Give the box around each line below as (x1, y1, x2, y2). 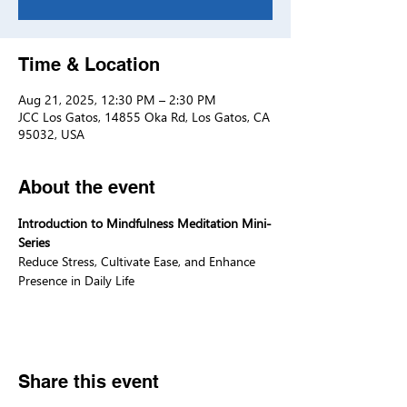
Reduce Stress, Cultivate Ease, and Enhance (18, 253, 259, 269)
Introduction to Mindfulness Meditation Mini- (18, 215, 272, 231)
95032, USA (18, 126, 84, 142)
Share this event (18, 371, 159, 392)
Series (18, 234, 50, 250)
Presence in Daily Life (18, 273, 134, 288)
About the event (18, 176, 155, 198)
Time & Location (18, 54, 160, 75)
